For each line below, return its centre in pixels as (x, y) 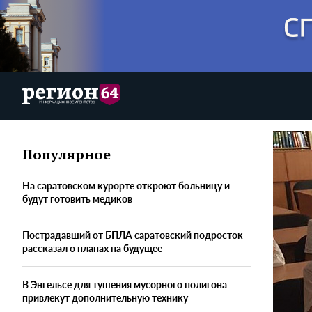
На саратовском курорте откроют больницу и (126, 186)
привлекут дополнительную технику (105, 298)
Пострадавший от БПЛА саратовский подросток (133, 235)
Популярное (67, 155)
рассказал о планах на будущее (92, 248)
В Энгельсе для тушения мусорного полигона (125, 284)
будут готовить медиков (77, 199)
